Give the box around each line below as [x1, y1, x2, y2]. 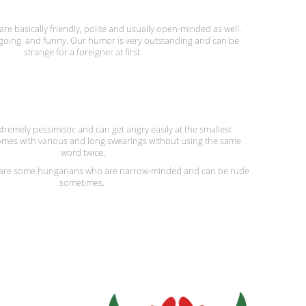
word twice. [60, 146, 105, 158]
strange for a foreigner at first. [23, 46, 142, 58]
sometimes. [59, 176, 107, 189]
